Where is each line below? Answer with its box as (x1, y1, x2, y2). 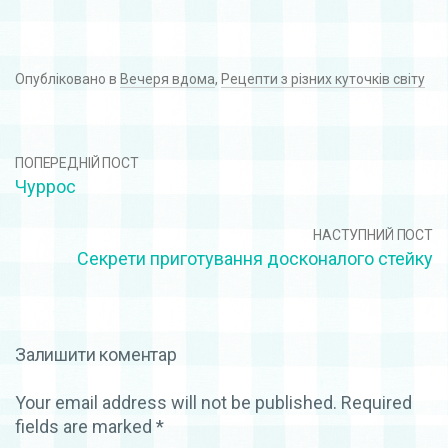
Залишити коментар (15, 343, 177, 365)
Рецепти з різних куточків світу (221, 70, 425, 87)
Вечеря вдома (120, 70, 215, 87)
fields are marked (15, 415, 156, 437)
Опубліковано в (15, 70, 120, 87)
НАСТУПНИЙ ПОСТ (312, 226, 433, 243)
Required (337, 391, 412, 413)
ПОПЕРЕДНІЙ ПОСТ (15, 154, 139, 171)
